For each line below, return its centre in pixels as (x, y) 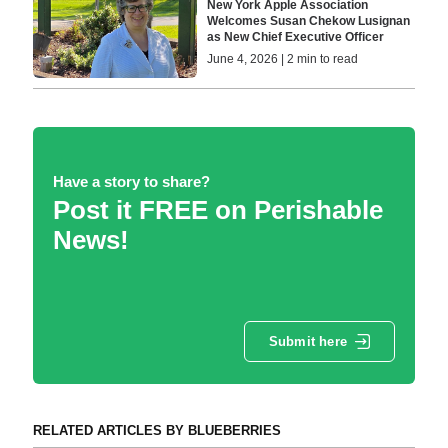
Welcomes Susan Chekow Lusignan (309, 20)
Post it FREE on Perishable (217, 209)
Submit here (307, 342)
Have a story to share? (131, 181)
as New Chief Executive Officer (296, 36)
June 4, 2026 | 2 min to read (283, 58)
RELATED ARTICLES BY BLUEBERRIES (156, 430)
